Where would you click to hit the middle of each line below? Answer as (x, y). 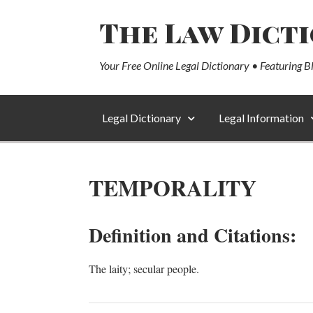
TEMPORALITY (173, 188)
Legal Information (261, 118)
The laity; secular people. (144, 269)
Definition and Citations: (192, 235)
